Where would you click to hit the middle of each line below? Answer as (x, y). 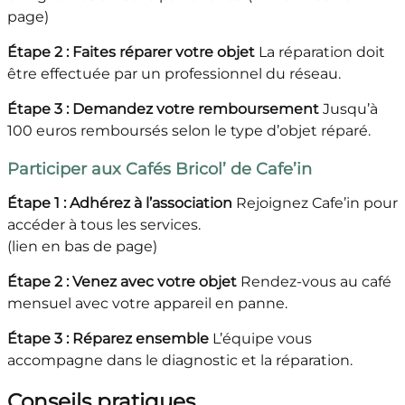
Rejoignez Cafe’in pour (315, 203)
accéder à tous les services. (107, 225)
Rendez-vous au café (314, 282)
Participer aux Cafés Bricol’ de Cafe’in (159, 170)
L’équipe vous (260, 339)
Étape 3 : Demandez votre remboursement (163, 109)
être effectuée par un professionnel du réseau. (175, 74)
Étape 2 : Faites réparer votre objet (131, 52)
